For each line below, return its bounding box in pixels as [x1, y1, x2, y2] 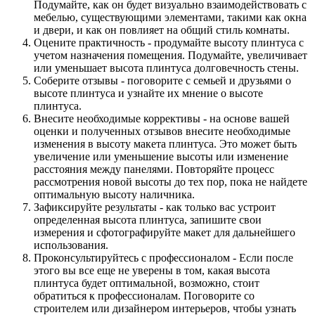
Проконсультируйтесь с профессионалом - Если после [34, 251, 293, 264]
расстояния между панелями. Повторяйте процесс [34, 162, 274, 175]
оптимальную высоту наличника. [34, 188, 195, 200]
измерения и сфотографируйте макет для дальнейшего [34, 226, 295, 238]
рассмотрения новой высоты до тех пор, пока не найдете [34, 175, 307, 188]
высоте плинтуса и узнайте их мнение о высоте [34, 86, 263, 99]
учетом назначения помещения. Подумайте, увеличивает [34, 49, 307, 61]
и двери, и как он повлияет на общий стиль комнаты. [34, 23, 290, 36]
